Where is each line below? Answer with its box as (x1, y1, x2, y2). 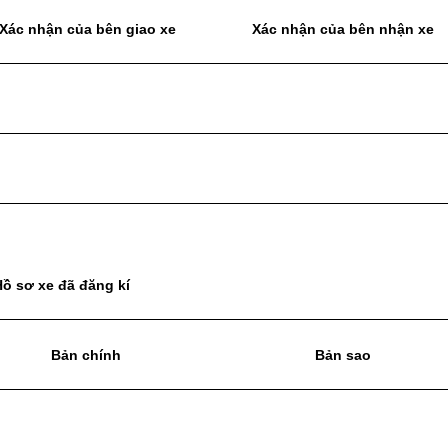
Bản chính (51, 347, 121, 364)
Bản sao (314, 347, 371, 364)
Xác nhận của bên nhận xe (252, 21, 434, 38)
